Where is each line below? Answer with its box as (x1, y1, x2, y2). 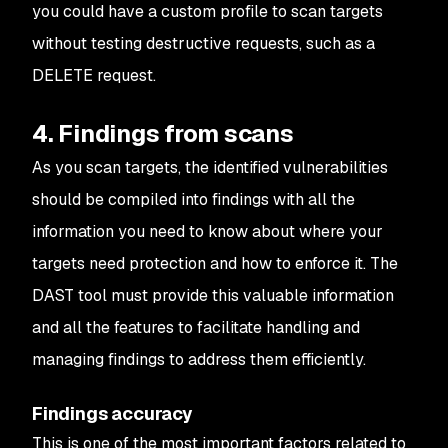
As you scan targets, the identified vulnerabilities (32, 157, 388, 178)
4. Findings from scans (32, 118, 294, 149)
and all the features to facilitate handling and (32, 317, 360, 338)
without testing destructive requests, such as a (32, 33, 375, 54)
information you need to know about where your (32, 221, 383, 242)
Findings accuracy (32, 402, 193, 425)
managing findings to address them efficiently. (32, 349, 366, 370)
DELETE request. (32, 65, 156, 86)
